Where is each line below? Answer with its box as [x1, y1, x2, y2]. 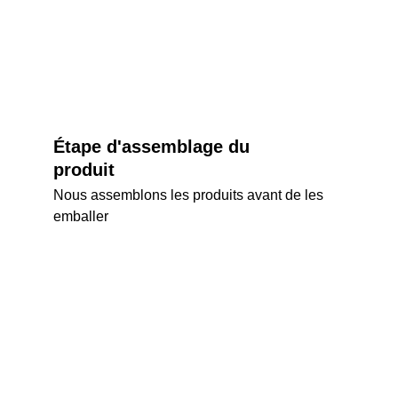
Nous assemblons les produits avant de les [53, 187, 327, 203]
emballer [53, 209, 108, 224]
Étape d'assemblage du [53, 137, 255, 156]
